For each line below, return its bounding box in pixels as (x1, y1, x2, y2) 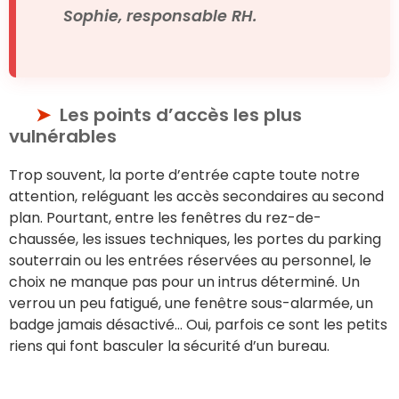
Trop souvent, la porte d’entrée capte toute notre (9, 164, 360, 185)
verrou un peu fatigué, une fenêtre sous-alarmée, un (9, 292, 373, 313)
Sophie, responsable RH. (62, 4, 257, 27)
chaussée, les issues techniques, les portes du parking (9, 228, 381, 249)
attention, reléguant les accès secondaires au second (9, 185, 384, 207)
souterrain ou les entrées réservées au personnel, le (9, 249, 371, 271)
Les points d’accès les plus (60, 102, 302, 127)
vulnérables (9, 123, 117, 149)
